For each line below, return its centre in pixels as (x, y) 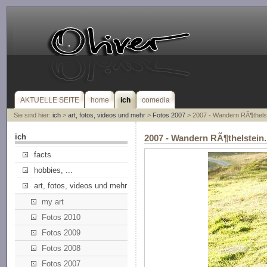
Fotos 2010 (61, 218)
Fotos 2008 (61, 249)
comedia (156, 100)
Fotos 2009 (61, 233)
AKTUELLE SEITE (50, 100)
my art (52, 202)
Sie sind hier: (33, 115)
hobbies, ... (53, 170)
